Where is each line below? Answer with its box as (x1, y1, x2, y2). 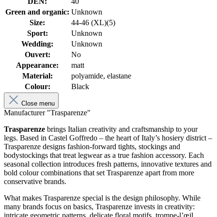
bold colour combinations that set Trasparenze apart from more (4, 169, 194, 177)
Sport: (27, 29, 48, 38)
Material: (22, 72, 53, 80)
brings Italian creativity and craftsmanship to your (45, 125, 198, 134)
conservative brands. (4, 177, 66, 186)
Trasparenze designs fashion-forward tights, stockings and (4, 142, 180, 151)
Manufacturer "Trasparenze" (4, 108, 91, 117)
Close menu (19, 100, 55, 108)
